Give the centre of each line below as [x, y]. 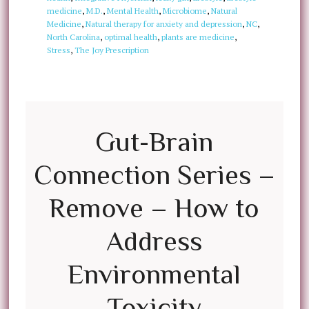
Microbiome [185, 11]
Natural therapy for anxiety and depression [163, 24]
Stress [58, 50]
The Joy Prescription [111, 50]
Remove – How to [154, 208]
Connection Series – [154, 175]
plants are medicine [198, 37]
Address [154, 241]
